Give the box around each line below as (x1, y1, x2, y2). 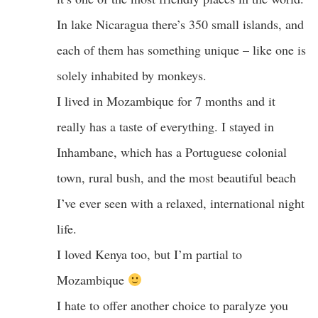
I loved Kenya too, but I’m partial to (57, 245, 242, 263)
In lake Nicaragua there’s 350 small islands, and (57, 15, 304, 33)
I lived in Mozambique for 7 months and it (57, 92, 275, 109)
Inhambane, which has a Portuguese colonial (57, 143, 287, 160)
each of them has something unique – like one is (57, 40, 306, 58)
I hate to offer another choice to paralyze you (57, 296, 288, 314)
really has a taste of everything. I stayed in (57, 117, 274, 135)
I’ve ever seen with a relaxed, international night (57, 194, 305, 212)
